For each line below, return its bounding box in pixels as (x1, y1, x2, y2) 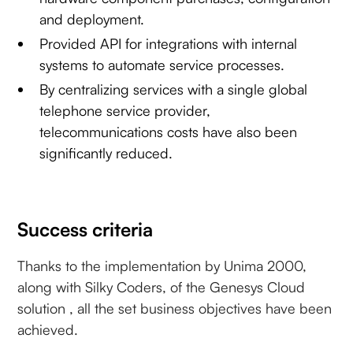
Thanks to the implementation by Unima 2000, (17, 256, 307, 274)
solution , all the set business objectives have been (17, 299, 333, 317)
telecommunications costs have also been (39, 122, 298, 140)
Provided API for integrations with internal (39, 34, 298, 52)
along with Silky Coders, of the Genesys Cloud (17, 277, 306, 295)
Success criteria (17, 217, 154, 241)
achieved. (17, 320, 79, 338)
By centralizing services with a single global (39, 80, 308, 98)
